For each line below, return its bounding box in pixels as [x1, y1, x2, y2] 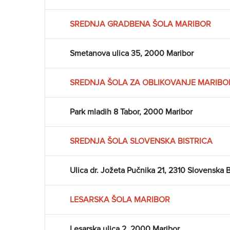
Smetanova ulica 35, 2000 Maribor [70, 48, 194, 59]
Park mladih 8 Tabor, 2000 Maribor [70, 107, 193, 118]
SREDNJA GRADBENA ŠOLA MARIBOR [70, 19, 211, 30]
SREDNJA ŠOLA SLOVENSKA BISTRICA [70, 136, 213, 147]
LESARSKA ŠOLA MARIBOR [70, 195, 170, 205]
